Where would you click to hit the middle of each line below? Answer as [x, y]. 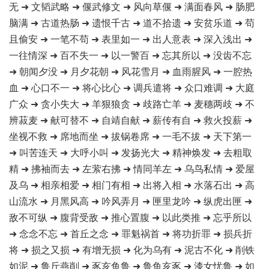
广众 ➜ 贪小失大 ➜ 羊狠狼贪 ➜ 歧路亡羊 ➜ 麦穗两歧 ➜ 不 [132, 104]
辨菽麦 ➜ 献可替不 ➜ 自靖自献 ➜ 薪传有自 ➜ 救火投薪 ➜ [131, 120]
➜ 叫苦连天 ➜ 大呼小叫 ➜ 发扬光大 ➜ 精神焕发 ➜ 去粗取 [131, 152]
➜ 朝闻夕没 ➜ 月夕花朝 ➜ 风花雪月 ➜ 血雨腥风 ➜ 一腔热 [131, 71]
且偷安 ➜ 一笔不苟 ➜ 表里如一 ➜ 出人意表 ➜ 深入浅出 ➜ [131, 39]
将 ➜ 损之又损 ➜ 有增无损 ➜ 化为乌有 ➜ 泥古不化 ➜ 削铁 [132, 249]
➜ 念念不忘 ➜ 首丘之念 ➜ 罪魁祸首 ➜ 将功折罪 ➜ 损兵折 [131, 233]
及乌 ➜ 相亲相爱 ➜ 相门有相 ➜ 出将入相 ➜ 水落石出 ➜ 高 [132, 185]
